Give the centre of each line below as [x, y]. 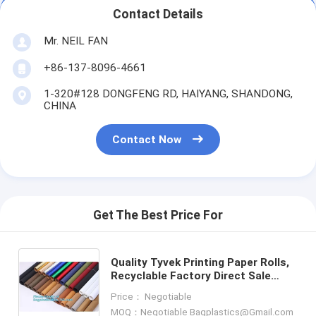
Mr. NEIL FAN [75, 41]
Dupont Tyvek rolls [159, 302]
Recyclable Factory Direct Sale [190, 275]
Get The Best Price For [158, 215]
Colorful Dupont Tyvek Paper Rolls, [201, 289]
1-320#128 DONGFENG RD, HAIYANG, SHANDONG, [168, 93]
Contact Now [147, 140]
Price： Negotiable [151, 296]
